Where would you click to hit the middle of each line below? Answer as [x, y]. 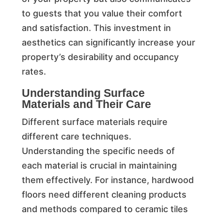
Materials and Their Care [86, 104]
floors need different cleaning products [104, 194]
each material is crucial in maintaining [99, 165]
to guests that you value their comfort [102, 13]
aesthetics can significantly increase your [108, 42]
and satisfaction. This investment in [96, 28]
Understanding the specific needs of [98, 151]
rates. [34, 71]
